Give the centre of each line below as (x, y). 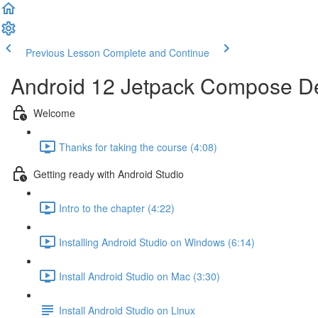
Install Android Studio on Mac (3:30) (139, 276)
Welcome (54, 113)
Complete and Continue (156, 53)
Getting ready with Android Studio (109, 174)
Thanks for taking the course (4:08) (138, 147)
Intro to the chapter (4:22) (117, 208)
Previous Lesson (63, 53)
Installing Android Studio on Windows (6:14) (157, 242)
